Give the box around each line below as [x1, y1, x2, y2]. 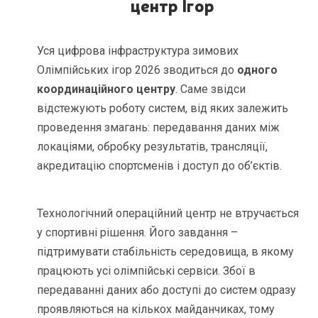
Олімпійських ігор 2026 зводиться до [37, 62, 238, 77]
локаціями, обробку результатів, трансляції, [37, 139, 268, 153]
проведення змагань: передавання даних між [37, 120, 280, 134]
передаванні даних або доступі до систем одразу [37, 283, 297, 297]
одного [237, 62, 278, 77]
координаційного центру [37, 82, 176, 96]
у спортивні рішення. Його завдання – [37, 225, 238, 239]
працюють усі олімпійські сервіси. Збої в [37, 263, 256, 278]
